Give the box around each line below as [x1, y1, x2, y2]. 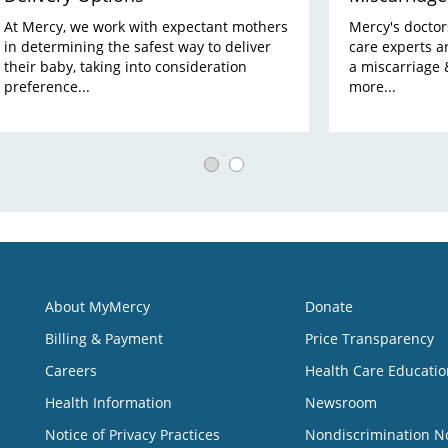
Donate [304, 296, 353, 316]
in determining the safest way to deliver [4, 36, 271, 56]
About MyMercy [45, 296, 150, 316]
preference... [4, 76, 90, 96]
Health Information [45, 392, 172, 412]
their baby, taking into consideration [4, 56, 247, 76]
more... [349, 76, 396, 96]
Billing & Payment [45, 328, 163, 348]
